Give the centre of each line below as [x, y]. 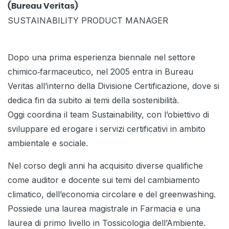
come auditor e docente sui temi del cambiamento [104, 180]
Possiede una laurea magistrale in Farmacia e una [104, 209]
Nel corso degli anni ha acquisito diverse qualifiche [105, 166]
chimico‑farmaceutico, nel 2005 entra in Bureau [100, 72]
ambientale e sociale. [48, 143]
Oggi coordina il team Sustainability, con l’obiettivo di [108, 115]
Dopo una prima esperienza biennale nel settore [101, 58]
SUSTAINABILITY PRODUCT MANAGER [88, 21]
